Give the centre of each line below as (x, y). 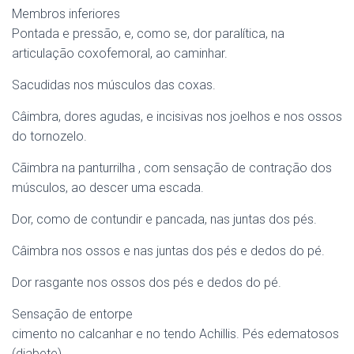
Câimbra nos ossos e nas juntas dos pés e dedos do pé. (168, 251)
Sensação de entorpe (72, 314)
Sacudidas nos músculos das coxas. (114, 85)
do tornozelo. (49, 136)
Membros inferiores (66, 14)
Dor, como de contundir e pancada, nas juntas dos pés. (164, 219)
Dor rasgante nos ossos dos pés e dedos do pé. (147, 282)
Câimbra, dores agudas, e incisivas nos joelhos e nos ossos (177, 117)
